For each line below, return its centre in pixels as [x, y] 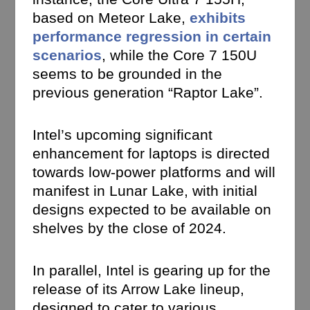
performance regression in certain [152, 37]
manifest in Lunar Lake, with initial [145, 190]
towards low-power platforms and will [154, 172]
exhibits [218, 18]
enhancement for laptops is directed [152, 153]
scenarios [67, 55]
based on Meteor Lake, [111, 18]
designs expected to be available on [152, 209]
